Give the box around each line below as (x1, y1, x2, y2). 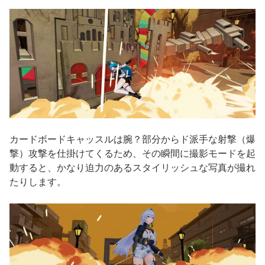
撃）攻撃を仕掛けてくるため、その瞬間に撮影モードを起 (9, 148, 256, 159)
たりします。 (9, 177, 66, 188)
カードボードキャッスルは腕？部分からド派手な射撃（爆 (9, 134, 256, 145)
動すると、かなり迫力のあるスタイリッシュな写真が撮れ (9, 163, 256, 173)
